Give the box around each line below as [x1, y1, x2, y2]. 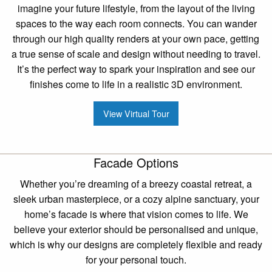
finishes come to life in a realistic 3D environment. [30, 76, 242, 91]
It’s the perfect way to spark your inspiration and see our [17, 61, 255, 76]
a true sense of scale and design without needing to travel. [12, 46, 260, 61]
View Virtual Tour [103, 106, 169, 120]
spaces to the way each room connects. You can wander [15, 16, 257, 30]
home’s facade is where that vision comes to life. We [24, 207, 248, 222]
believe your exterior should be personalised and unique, [14, 222, 258, 237]
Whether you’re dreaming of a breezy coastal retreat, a [20, 177, 252, 191]
